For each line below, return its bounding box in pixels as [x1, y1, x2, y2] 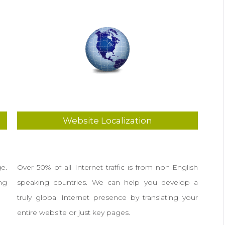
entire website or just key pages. [17, 208, 130, 217]
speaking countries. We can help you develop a [17, 178, 198, 187]
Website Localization [63, 116, 152, 126]
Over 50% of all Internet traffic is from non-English [17, 163, 198, 172]
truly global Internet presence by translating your [17, 193, 198, 202]
